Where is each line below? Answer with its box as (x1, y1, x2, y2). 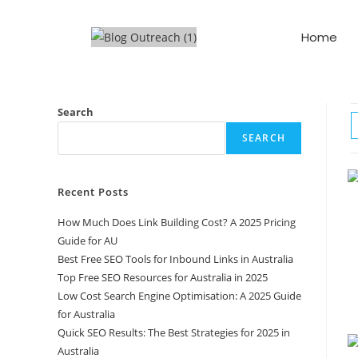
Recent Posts (58, 185, 129, 199)
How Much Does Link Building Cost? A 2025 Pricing (58, 215, 296, 229)
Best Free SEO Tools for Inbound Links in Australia (58, 252, 293, 266)
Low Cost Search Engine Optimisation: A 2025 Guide (58, 288, 301, 303)
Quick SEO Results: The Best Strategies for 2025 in (58, 325, 290, 340)
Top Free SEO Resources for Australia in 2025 (58, 270, 268, 284)
